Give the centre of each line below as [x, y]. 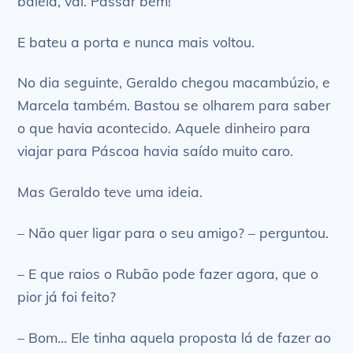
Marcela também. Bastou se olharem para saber [174, 105]
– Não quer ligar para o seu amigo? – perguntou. [173, 233]
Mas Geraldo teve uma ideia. [110, 192]
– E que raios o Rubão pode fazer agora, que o [168, 274]
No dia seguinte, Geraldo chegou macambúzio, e [174, 82]
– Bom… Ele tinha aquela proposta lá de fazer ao [175, 337]
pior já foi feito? [67, 297]
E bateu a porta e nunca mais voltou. [136, 41]
